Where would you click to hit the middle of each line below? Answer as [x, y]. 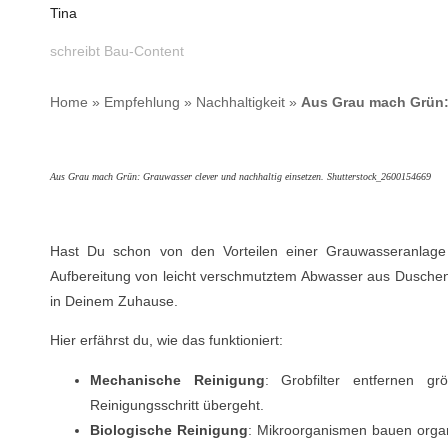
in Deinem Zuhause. [114, 301]
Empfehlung [142, 102]
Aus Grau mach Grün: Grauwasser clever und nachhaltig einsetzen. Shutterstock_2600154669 [240, 176]
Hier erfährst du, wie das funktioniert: [166, 340]
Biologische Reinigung [169, 429]
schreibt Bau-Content [117, 51]
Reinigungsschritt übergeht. [177, 404]
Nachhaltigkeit [240, 102]
